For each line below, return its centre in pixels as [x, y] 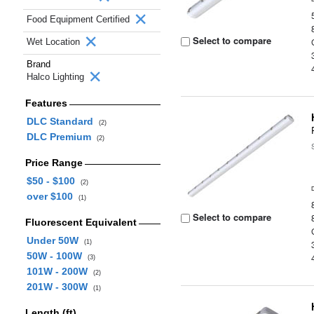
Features [46, 103]
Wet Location [55, 42]
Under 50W [55, 240]
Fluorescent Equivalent [81, 222]
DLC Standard [62, 121]
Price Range [54, 163]
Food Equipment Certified [80, 19]
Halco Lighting [57, 77]
